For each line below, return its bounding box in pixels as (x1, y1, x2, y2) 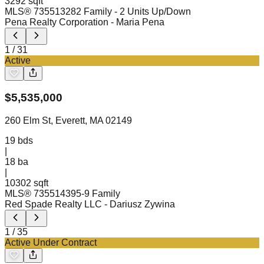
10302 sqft (5, 178, 48, 189)
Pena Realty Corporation (5, 16, 108, 27)
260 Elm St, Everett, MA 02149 (5, 115, 132, 126)
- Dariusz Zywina (104, 199, 175, 210)
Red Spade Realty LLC (5, 199, 102, 210)
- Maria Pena (111, 16, 164, 27)
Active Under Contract (5, 237, 97, 248)
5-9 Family (76, 189, 120, 199)
